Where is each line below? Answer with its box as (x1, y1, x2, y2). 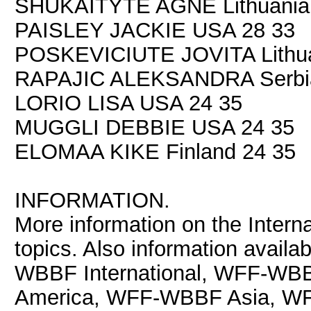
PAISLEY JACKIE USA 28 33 (15, 18, 295, 42)
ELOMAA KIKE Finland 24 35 (15, 140, 296, 163)
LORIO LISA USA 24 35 (15, 91, 242, 115)
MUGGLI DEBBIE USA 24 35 (15, 115, 294, 139)
